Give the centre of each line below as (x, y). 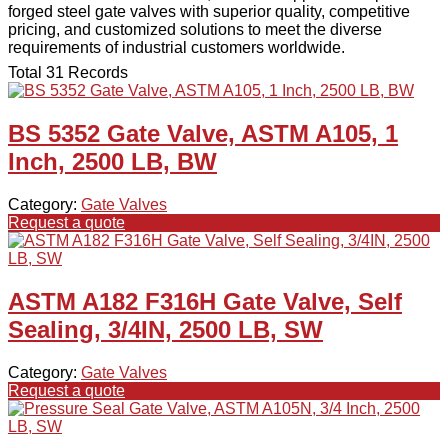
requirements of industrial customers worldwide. (176, 48)
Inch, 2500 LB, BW (112, 162)
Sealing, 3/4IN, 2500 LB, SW (165, 330)
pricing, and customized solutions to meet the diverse (195, 30)
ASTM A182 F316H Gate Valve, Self (205, 302)
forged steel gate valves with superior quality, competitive (209, 12)
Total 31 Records (68, 73)
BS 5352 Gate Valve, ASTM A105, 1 (203, 134)
